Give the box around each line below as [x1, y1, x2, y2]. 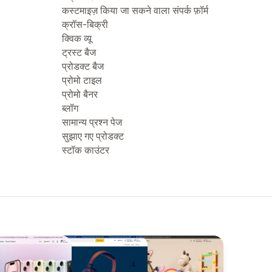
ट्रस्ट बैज [62, 46, 96, 58]
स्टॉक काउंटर [62, 144, 109, 156]
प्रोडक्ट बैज [62, 60, 104, 72]
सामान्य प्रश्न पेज [62, 116, 122, 128]
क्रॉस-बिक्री [62, 18, 108, 30]
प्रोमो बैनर [62, 88, 98, 100]
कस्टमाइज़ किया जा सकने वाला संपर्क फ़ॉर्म [62, 4, 208, 16]
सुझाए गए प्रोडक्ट [62, 130, 124, 142]
